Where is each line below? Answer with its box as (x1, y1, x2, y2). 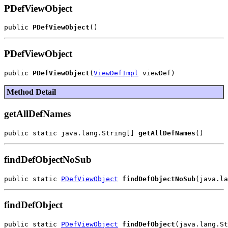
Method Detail (7, 87, 56, 96)
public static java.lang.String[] (4, 129, 138, 137)
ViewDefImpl (94, 69, 138, 77)
